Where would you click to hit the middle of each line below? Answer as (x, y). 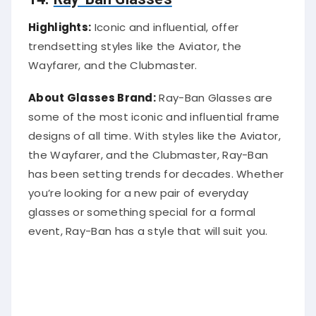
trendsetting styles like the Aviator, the (135, 42)
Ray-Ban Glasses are (214, 93)
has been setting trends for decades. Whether (156, 169)
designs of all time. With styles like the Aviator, (154, 131)
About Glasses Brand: (92, 93)
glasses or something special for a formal (142, 207)
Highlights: (60, 23)
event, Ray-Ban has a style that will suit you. (148, 226)
